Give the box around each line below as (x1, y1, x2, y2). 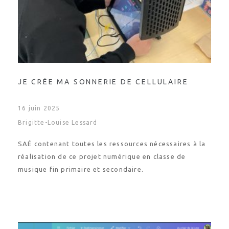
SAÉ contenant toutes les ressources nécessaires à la (18, 140, 206, 147)
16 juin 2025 (18, 105, 60, 111)
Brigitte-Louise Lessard (18, 119, 98, 126)
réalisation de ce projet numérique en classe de (18, 153, 186, 160)
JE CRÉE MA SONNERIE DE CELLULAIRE (18, 78, 189, 86)
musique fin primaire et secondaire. (18, 166, 144, 173)
